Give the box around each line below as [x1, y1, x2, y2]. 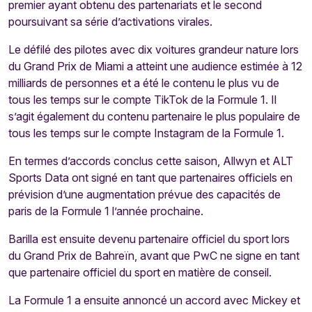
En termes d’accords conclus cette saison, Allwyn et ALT [8, 154, 293, 168]
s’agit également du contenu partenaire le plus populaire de [8, 109, 300, 123]
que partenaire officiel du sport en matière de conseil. [8, 265, 272, 279]
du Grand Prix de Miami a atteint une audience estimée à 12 [8, 59, 302, 73]
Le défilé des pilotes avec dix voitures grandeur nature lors [8, 42, 299, 56]
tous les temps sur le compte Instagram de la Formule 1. [8, 126, 284, 140]
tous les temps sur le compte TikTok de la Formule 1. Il [8, 93, 276, 107]
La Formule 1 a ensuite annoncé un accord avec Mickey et [8, 293, 300, 307]
